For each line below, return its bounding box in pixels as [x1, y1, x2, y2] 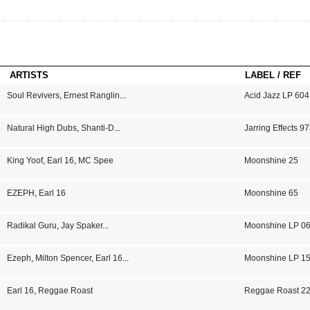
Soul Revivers [6, 91, 60, 100]
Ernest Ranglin [63, 91, 120, 100]
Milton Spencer [35, 253, 91, 263]
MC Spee [77, 156, 113, 165]
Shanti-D [80, 123, 114, 133]
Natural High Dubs [6, 123, 77, 133]
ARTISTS [10, 70, 48, 80]
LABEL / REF [245, 70, 301, 80]
